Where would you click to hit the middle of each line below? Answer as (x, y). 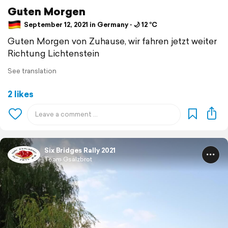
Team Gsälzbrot (68, 159)
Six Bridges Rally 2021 (80, 151)
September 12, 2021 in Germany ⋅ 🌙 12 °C (90, 25)
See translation (32, 71)
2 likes (21, 94)
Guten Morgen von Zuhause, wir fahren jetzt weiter (112, 41)
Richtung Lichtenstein (54, 53)
